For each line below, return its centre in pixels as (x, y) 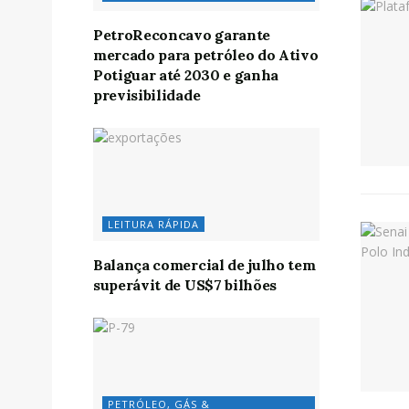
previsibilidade (147, 95)
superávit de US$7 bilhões (185, 285)
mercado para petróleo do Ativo (206, 55)
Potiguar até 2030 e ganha (186, 75)
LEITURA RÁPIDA (153, 224)
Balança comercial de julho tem (204, 265)
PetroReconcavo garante (182, 35)
